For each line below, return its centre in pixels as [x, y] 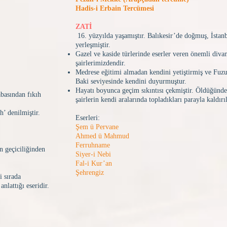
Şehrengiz [90, 173]
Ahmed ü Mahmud [102, 136]
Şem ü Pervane [97, 127]
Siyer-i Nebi [93, 154]
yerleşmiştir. [93, 45]
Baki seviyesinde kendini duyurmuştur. [131, 81]
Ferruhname [93, 145]
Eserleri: [88, 118]
